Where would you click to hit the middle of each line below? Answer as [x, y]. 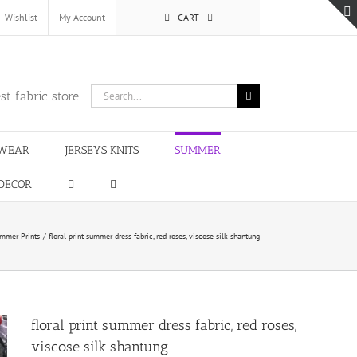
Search [105, 91]
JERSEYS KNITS [102, 150]
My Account [82, 17]
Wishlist [21, 17]
